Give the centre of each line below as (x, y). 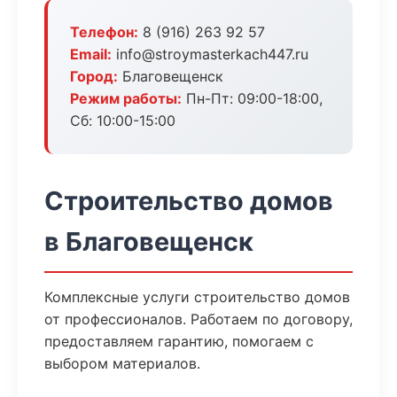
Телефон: (104, 32)
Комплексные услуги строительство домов (197, 297)
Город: (94, 76)
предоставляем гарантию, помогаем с (179, 341)
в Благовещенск (149, 241)
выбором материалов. (122, 363)
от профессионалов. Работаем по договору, (198, 319)
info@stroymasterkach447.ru (210, 54)
